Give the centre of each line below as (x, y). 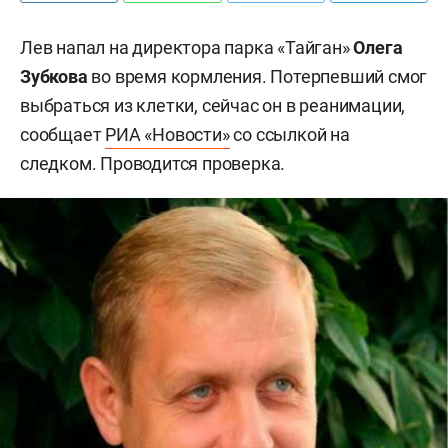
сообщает (63, 134)
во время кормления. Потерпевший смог (257, 76)
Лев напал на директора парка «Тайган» (187, 47)
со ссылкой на (289, 134)
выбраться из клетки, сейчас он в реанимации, (213, 105)
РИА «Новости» (167, 134)
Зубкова (54, 76)
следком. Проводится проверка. (153, 163)
